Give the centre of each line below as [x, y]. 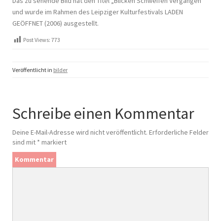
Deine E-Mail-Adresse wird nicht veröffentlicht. [80, 132]
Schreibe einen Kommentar [103, 114]
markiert [53, 142]
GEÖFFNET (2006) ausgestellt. [55, 23]
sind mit [25, 142]
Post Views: [37, 39]
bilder [60, 70]
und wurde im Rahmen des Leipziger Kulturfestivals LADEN [98, 12]
